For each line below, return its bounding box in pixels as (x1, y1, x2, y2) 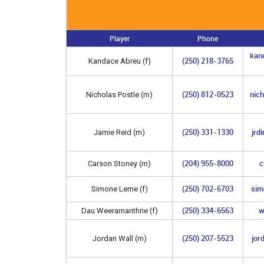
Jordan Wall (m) (92, 233, 147, 243)
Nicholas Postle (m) (86, 90, 153, 99)
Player (109, 33, 130, 43)
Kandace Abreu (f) (88, 56, 151, 65)
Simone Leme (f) (91, 184, 148, 193)
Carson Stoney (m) (88, 159, 151, 168)
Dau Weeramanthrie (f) (81, 206, 158, 215)
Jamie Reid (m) (94, 127, 145, 137)
